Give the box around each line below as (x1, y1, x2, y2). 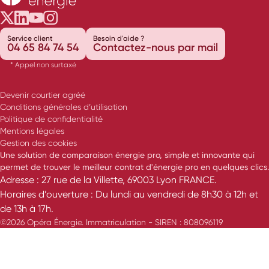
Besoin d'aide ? (93, 34, 144, 43)
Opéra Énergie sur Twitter (14, 10, 176, 25)
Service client (7, 34, 53, 43)
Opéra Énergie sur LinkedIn (28, 10, 202, 25)
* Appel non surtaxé (10, 60, 76, 70)
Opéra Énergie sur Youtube (43, 10, 211, 25)
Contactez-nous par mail (93, 41, 218, 55)
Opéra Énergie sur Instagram (57, 10, 235, 25)
